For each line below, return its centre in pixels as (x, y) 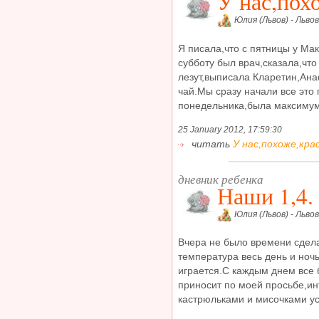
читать (211, 144)
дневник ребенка (221, 179)
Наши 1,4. (265, 195)
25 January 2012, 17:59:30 (230, 130)
